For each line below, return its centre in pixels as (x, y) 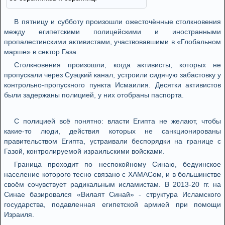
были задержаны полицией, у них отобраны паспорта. (94, 95)
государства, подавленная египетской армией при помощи (113, 204)
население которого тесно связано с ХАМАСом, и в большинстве (113, 174)
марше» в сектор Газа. (41, 52)
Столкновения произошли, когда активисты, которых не (118, 65)
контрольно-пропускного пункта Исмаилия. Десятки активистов (113, 85)
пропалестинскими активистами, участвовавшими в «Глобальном (113, 42)
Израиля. (19, 214)
